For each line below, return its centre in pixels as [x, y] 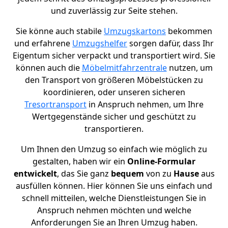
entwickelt [35, 174]
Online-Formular [161, 162]
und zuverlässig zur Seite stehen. [114, 11]
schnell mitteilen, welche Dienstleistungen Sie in [114, 198]
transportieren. [114, 129]
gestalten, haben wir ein [80, 162]
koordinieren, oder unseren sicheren [114, 92]
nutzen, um [190, 68]
